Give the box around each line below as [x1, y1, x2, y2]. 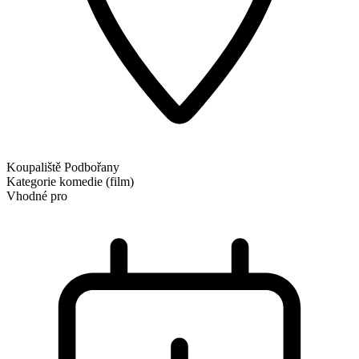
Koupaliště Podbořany [6, 159, 119, 174]
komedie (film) [59, 174, 134, 188]
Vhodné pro [6, 188, 67, 203]
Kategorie [6, 174, 56, 188]
